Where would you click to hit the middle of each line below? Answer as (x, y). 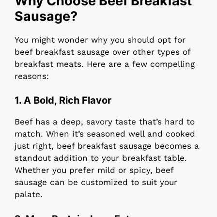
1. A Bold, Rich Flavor (63, 101)
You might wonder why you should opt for (100, 39)
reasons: (32, 76)
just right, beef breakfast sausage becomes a (107, 146)
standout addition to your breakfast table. (101, 158)
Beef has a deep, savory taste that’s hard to (105, 122)
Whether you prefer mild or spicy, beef (94, 170)
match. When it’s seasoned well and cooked (105, 134)
